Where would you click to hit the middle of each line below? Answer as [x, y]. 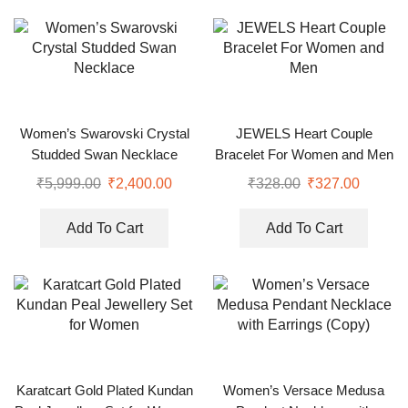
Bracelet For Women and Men [304, 155]
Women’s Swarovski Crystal [104, 134]
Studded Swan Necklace [104, 155]
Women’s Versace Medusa [304, 390]
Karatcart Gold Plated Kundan [104, 390]
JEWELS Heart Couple [304, 134]
